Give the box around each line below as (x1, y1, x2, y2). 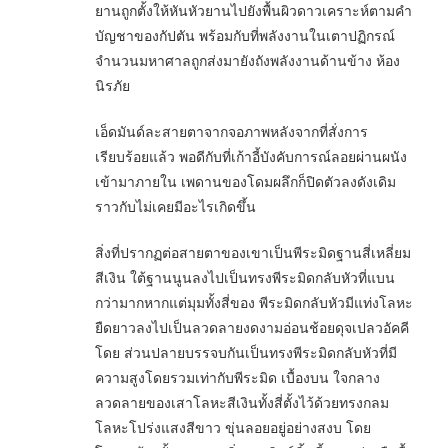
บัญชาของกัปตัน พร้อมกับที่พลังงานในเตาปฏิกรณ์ (95, 24, 395, 45)
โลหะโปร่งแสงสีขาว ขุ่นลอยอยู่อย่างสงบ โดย (95, 416, 371, 437)
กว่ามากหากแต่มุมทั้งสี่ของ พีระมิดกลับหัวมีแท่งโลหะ (95, 291, 413, 312)
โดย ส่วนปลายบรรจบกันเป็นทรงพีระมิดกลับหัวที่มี (95, 341, 397, 362)
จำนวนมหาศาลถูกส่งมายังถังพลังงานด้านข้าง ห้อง (95, 49, 400, 70)
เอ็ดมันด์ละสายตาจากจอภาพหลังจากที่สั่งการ (95, 120, 368, 141)
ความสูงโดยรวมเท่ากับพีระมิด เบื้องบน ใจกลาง (95, 366, 380, 387)
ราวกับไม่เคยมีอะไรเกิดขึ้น (95, 195, 256, 216)
